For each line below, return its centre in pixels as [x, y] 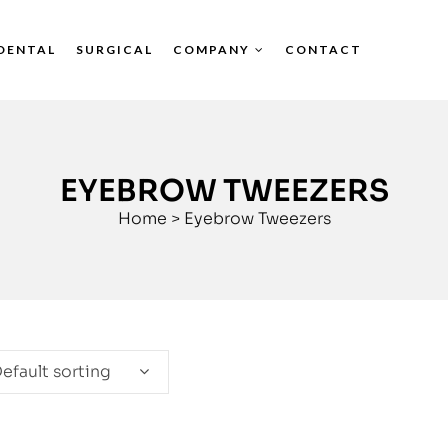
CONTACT [324, 49]
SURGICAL [115, 49]
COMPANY [212, 49]
